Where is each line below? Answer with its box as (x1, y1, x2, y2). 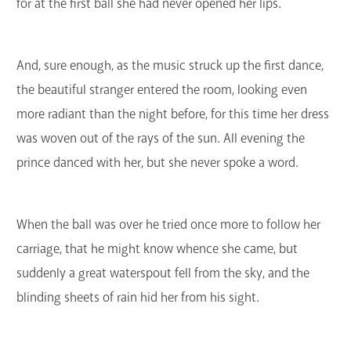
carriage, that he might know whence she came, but (16, 240, 298, 257)
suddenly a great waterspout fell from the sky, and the (16, 264, 309, 281)
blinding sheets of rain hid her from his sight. (16, 288, 259, 306)
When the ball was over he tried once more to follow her (16, 215, 320, 233)
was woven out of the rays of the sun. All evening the (16, 130, 305, 147)
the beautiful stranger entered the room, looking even (16, 81, 307, 99)
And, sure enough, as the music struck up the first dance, (16, 57, 324, 74)
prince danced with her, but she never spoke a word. (16, 154, 299, 172)
